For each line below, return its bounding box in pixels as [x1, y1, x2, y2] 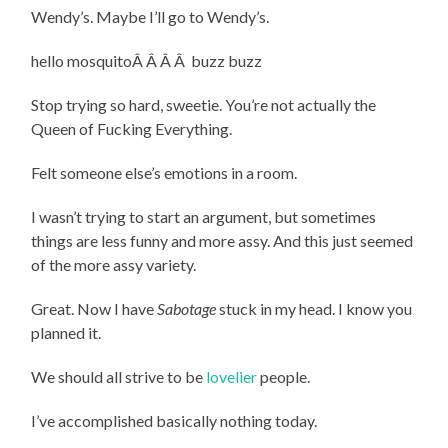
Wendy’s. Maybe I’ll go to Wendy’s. [31, 6, 270, 26]
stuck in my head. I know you [216, 298, 413, 318]
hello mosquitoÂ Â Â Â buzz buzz [31, 50, 263, 70]
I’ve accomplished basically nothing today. [31, 410, 318, 430]
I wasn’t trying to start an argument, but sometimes [31, 206, 377, 226]
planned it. [31, 322, 102, 342]
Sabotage [157, 298, 217, 318]
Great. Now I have [31, 298, 158, 318]
